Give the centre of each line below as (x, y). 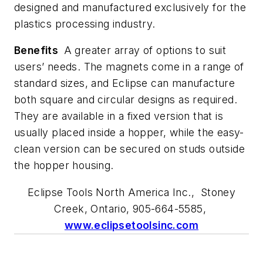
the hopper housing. (64, 166)
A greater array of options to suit (142, 50)
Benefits (36, 50)
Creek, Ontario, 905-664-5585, (131, 208)
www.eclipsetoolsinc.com (131, 225)
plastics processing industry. (85, 23)
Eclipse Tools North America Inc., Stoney (131, 192)
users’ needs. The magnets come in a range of (129, 67)
